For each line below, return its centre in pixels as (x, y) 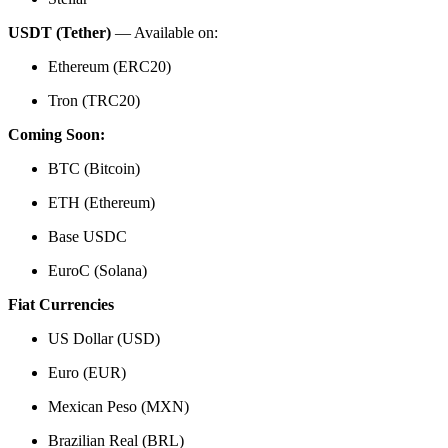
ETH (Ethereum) (101, 202)
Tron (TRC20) (94, 100)
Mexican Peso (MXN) (118, 406)
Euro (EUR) (87, 372)
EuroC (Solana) (97, 270)
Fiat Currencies (61, 304)
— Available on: (164, 32)
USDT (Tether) (59, 32)
